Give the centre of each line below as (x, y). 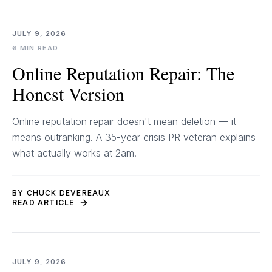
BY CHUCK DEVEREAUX (62, 193)
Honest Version (68, 93)
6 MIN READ (35, 48)
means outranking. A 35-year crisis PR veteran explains (134, 137)
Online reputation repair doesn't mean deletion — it (124, 121)
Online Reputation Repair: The (123, 73)
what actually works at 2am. (74, 153)
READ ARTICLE (43, 202)
